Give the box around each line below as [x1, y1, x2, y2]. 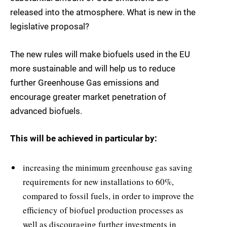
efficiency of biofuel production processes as [23, 204, 183, 216]
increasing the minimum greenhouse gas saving [23, 162, 193, 174]
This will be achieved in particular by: [10, 133, 157, 143]
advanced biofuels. [10, 105, 82, 116]
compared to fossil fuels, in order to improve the [23, 190, 194, 202]
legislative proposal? [10, 21, 89, 32]
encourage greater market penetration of [10, 91, 166, 102]
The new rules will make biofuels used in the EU [10, 49, 190, 59]
